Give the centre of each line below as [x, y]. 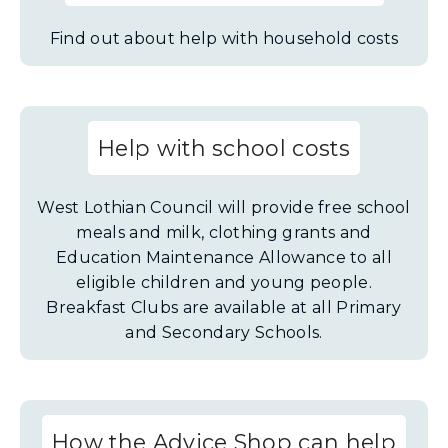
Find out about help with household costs [224, 38]
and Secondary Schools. [224, 332]
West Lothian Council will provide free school [224, 207]
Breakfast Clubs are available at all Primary [224, 307]
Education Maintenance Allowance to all [224, 257]
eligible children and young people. [224, 282]
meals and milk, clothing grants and [224, 232]
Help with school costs [224, 148]
